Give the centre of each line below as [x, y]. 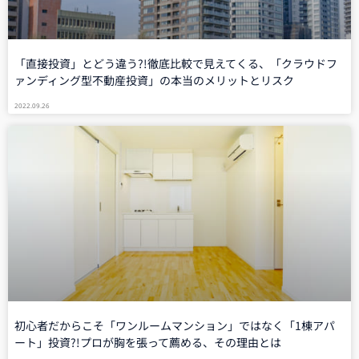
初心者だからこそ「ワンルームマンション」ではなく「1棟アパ [175, 325]
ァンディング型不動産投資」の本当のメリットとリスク [154, 81]
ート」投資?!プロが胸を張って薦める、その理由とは [148, 342]
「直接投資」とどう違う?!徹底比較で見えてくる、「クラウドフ [176, 64]
